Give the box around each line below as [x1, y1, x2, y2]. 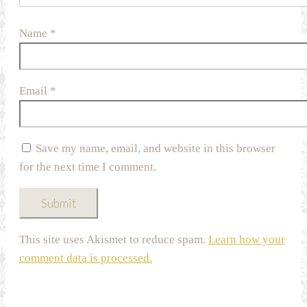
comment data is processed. [19, 251, 152, 265]
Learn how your [208, 233, 285, 247]
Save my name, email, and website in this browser [36, 142, 275, 156]
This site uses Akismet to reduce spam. [19, 233, 208, 247]
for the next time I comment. [19, 160, 156, 174]
